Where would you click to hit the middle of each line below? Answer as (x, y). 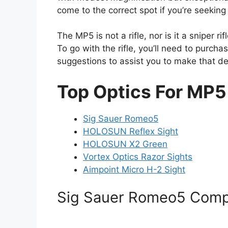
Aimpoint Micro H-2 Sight (134, 169)
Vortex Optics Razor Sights (138, 156)
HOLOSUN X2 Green (125, 144)
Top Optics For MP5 (142, 91)
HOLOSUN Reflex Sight (131, 131)
